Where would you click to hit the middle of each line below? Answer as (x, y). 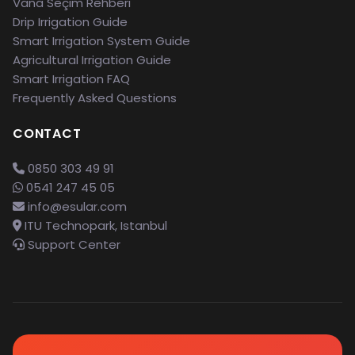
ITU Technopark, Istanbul (94, 225)
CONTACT (47, 134)
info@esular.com (77, 206)
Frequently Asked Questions (95, 98)
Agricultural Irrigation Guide (92, 60)
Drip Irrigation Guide (70, 22)
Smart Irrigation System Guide (101, 41)
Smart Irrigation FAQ (71, 79)
